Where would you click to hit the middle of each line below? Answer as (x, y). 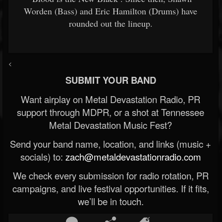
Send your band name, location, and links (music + (111, 143)
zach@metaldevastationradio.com (133, 156)
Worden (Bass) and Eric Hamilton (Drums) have (111, 11)
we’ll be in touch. (111, 201)
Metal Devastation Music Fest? (111, 125)
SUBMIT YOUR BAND (111, 80)
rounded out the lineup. (111, 23)
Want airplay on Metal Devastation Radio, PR (111, 99)
